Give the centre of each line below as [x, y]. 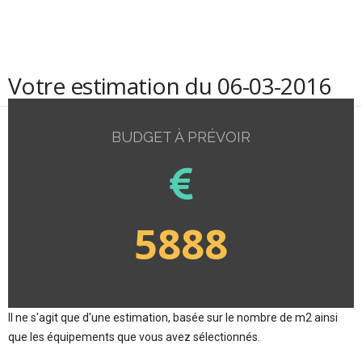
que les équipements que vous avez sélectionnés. [134, 337]
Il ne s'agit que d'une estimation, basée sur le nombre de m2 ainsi [173, 317]
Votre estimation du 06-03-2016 [170, 86]
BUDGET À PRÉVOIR [181, 137]
